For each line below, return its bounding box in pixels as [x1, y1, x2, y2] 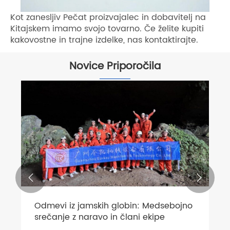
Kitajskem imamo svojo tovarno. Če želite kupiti [10, 22, 204, 35]
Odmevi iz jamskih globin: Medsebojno [34, 199, 193, 213]
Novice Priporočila [69, 57, 161, 75]
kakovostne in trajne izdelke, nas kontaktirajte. [10, 33, 198, 47]
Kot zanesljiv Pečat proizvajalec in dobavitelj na [10, 10, 206, 24]
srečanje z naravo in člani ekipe [34, 210, 165, 224]
